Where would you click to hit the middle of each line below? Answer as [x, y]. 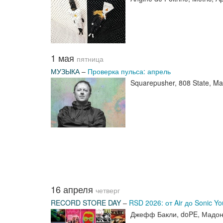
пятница [90, 59]
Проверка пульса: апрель [129, 71]
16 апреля [73, 189]
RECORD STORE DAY [86, 203]
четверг [108, 190]
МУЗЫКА [65, 71]
